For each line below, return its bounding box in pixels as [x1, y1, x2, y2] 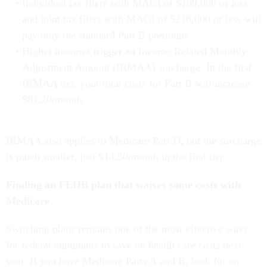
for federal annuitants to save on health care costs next [6, 238, 241, 251]
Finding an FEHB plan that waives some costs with [6, 178, 241, 191]
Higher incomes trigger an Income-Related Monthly [21, 45, 247, 57]
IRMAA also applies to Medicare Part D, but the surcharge [6, 134, 261, 147]
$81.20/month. [21, 93, 85, 105]
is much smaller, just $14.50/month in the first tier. [6, 150, 226, 163]
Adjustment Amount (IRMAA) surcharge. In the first [21, 61, 252, 73]
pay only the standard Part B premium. [21, 29, 190, 41]
